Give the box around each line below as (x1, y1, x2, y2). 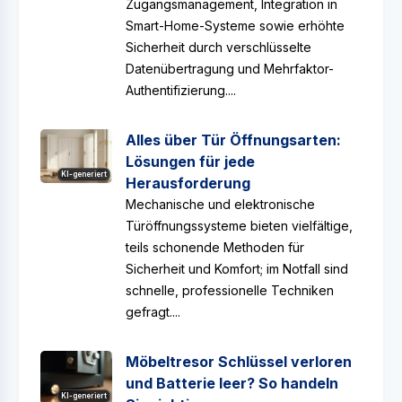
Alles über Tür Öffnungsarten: (126, 131, 341, 149)
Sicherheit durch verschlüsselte (126, 39, 311, 55)
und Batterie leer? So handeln (126, 374, 338, 392)
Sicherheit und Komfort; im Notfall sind (126, 261, 348, 276)
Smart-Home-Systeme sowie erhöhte (126, 18, 345, 33)
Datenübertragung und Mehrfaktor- (126, 61, 334, 76)
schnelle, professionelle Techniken (126, 283, 334, 298)
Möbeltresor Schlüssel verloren (126, 353, 352, 371)
